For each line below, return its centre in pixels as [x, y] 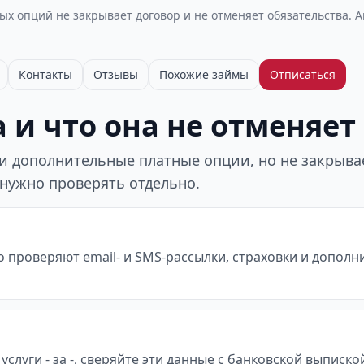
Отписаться [303, 74]
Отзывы [116, 74]
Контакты [45, 74]
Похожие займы [204, 74]
